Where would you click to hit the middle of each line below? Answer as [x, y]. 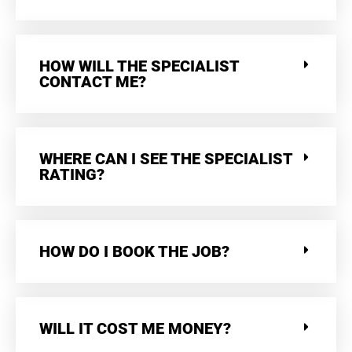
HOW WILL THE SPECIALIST [139, 66]
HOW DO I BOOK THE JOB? [134, 251]
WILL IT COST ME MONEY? [135, 328]
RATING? [72, 174]
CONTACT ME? [93, 82]
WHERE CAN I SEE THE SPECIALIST [166, 159]
